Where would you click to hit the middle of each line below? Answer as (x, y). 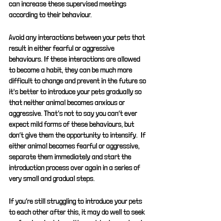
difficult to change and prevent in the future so (78, 81)
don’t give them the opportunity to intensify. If (78, 135)
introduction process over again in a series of (75, 167)
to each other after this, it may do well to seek (78, 212)
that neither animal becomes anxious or (68, 102)
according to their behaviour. (50, 15)
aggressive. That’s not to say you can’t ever (74, 113)
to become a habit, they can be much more (71, 70)
